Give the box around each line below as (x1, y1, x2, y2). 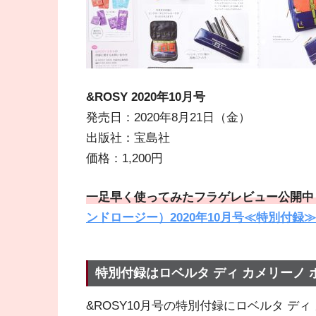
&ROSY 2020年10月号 (86, 90, 205, 104)
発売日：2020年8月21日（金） (86, 110, 250, 124)
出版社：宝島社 (86, 130, 170, 145)
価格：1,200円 (86, 151, 163, 165)
